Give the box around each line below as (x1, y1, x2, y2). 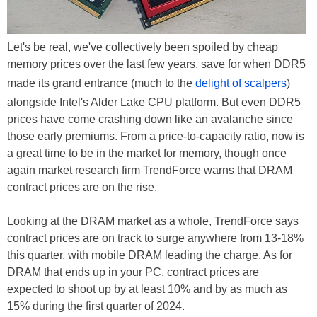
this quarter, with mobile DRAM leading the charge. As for (7, 248, 292, 261)
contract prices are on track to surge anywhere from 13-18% (7, 231, 304, 244)
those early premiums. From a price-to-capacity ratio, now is (7, 129, 304, 142)
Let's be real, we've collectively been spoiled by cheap (7, 40, 278, 53)
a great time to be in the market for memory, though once (7, 146, 287, 159)
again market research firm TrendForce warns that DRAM (7, 163, 292, 176)
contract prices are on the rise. (7, 180, 157, 193)
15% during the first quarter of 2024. (7, 299, 185, 312)
